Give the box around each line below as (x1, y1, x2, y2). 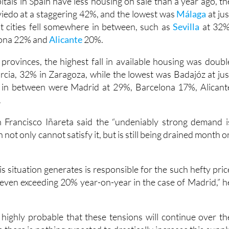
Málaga (176, 8, 207, 19)
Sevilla (173, 20, 200, 32)
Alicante (49, 33, 83, 45)
